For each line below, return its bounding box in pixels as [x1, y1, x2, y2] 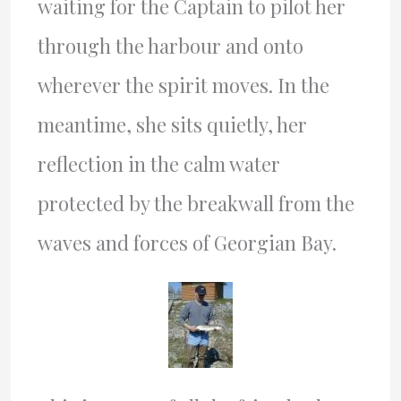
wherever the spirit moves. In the [37, 72, 329, 98]
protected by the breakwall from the [37, 190, 354, 217]
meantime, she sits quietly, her [37, 111, 307, 138]
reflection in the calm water [37, 150, 280, 177]
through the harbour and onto [37, 32, 303, 59]
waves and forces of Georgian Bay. [37, 229, 337, 256]
